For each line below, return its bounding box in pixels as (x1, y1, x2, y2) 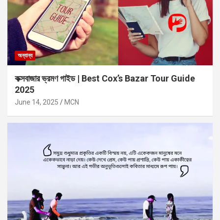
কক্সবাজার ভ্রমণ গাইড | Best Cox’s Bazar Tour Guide (15, 73, 195, 84)
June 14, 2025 (15, 98, 58, 107)
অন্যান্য (18, 52, 32, 59)
